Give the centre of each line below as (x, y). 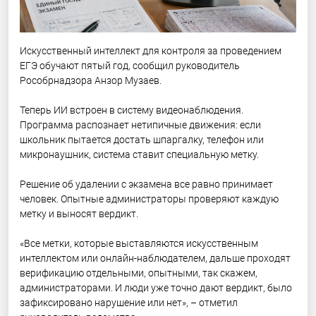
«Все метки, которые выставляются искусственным (139, 243)
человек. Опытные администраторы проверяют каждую (149, 199)
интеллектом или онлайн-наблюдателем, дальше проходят (155, 258)
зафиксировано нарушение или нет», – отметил (129, 302)
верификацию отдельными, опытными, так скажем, (139, 273)
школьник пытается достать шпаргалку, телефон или (142, 139)
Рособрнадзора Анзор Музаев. (91, 80)
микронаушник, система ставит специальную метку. (139, 154)
